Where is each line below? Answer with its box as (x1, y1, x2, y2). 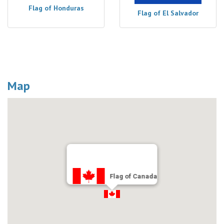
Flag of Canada (109, 172, 157, 180)
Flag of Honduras (28, 3, 84, 12)
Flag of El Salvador (137, 8, 198, 17)
